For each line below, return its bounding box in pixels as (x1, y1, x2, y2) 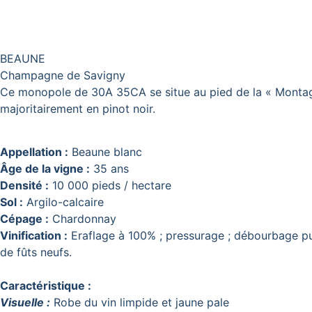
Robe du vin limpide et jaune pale (54, 295, 229, 310)
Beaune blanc (68, 145, 142, 159)
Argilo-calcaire (23, 195, 104, 210)
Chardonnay (49, 212, 116, 226)
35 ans (90, 162, 129, 176)
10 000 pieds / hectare (49, 178, 171, 193)
